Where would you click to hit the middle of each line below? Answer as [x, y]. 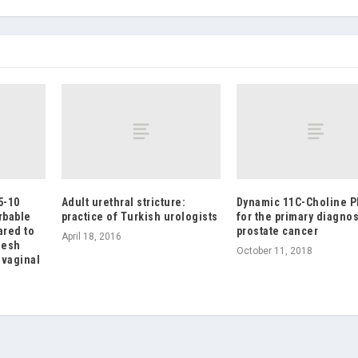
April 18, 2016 [91, 236]
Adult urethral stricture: [123, 202]
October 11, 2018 [274, 251]
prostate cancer [277, 231]
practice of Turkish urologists [139, 216]
